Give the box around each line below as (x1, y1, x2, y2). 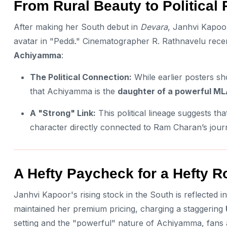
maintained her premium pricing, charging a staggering (14, 204, 225, 214)
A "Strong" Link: (30, 107, 96, 118)
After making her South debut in (14, 21, 140, 32)
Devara (140, 21, 168, 32)
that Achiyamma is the (30, 86, 118, 96)
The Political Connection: (30, 71, 132, 82)
